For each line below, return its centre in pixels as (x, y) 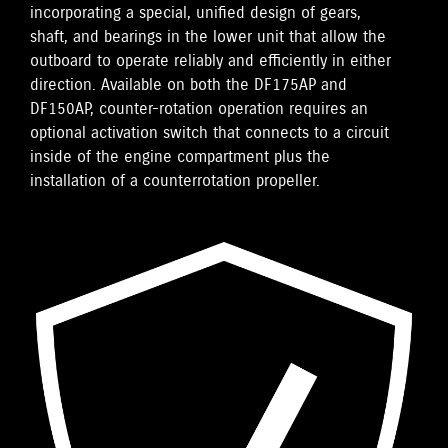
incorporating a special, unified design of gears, (195, 13)
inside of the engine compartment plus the (180, 157)
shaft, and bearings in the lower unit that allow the (208, 37)
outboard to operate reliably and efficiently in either (210, 61)
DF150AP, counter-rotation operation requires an (199, 109)
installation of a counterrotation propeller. (175, 181)
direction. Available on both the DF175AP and (188, 85)
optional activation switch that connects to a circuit (209, 133)
